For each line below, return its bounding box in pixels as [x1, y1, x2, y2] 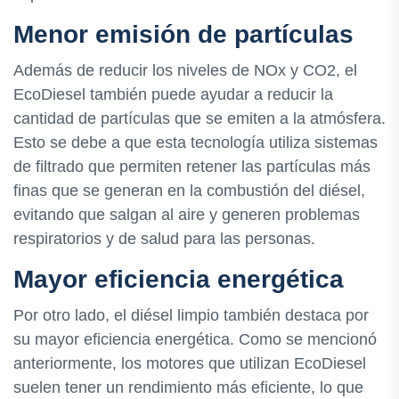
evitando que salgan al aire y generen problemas [13, 205, 360, 224]
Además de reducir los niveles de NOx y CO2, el [13, 61, 357, 79]
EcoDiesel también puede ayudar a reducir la [13, 85, 333, 103]
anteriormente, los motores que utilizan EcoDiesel [13, 354, 366, 372]
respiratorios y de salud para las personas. [13, 229, 315, 248]
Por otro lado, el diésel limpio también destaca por [13, 305, 369, 324]
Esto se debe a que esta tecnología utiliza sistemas [13, 133, 378, 151]
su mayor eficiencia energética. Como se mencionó [13, 330, 377, 348]
